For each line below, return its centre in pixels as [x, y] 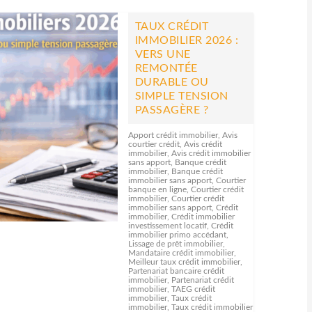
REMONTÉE [166, 68]
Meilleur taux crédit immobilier [184, 262]
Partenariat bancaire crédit [176, 271]
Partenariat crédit [202, 280]
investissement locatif [167, 226]
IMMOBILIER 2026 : [187, 40]
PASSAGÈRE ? [172, 110]
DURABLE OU [172, 82]
